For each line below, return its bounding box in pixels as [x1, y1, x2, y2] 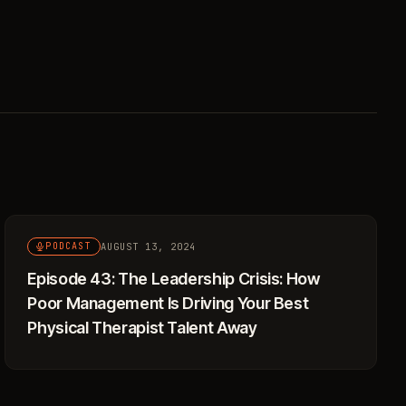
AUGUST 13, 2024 [100, 239, 197, 253]
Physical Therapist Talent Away [27, 318, 257, 337]
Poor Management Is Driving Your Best [27, 294, 309, 313]
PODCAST [45, 240, 92, 252]
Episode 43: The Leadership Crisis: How [27, 269, 320, 288]
